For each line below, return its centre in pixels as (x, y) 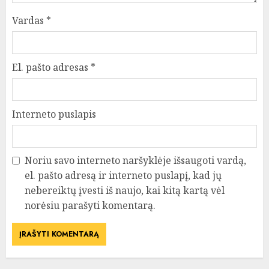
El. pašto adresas (51, 68)
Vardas (29, 21)
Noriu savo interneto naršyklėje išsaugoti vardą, (135, 161)
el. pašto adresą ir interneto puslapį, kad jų (123, 176)
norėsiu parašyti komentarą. (90, 206)
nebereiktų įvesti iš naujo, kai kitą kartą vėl (125, 191)
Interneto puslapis (54, 114)
